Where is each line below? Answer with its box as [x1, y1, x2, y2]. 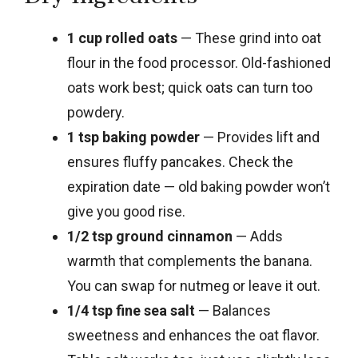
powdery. [67, 103, 125, 121]
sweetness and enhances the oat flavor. [67, 326, 320, 344]
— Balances [195, 301, 271, 319]
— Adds [233, 227, 283, 245]
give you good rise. [67, 202, 185, 220]
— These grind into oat [177, 29, 321, 46]
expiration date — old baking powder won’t [67, 177, 330, 195]
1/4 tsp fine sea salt [67, 301, 195, 319]
